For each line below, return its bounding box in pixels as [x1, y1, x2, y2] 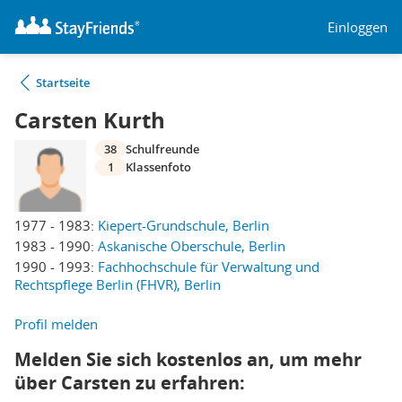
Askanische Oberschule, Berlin [98, 237, 285, 255]
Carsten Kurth [14, 105, 165, 135]
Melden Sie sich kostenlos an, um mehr [14, 347, 362, 371]
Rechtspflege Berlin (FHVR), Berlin [14, 275, 221, 293]
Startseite [36, 74, 90, 91]
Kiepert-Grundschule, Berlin [98, 216, 269, 234]
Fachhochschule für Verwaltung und [98, 258, 319, 275]
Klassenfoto [126, 159, 191, 175]
